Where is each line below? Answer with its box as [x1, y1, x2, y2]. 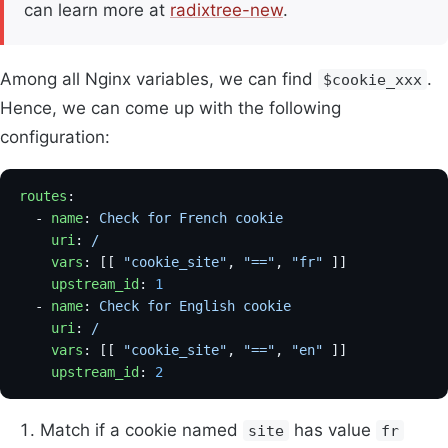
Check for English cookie [99, 298, 292, 315]
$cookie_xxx [323, 71, 423, 89]
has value [289, 420, 377, 441]
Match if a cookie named [40, 420, 243, 441]
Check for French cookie [99, 210, 284, 227]
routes [19, 188, 68, 205]
